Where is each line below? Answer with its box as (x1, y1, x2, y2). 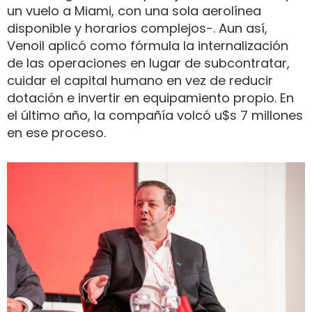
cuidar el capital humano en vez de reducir (7, 71, 273, 89)
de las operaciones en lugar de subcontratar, (7, 54, 290, 72)
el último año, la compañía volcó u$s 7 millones (7, 106, 303, 124)
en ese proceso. (7, 123, 106, 141)
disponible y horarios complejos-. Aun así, (7, 19, 267, 37)
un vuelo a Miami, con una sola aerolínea (7, 1, 261, 19)
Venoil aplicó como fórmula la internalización (7, 36, 288, 54)
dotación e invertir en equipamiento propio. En (7, 88, 294, 107)
